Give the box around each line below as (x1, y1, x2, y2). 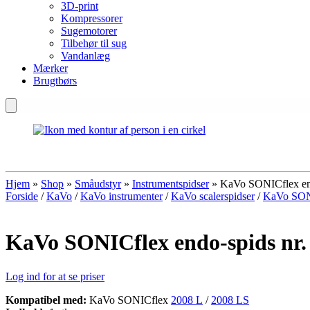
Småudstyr (75, 178, 121, 190)
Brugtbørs (33, 75, 77, 86)
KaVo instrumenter (80, 190, 163, 202)
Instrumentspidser (132, 178, 209, 190)
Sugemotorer (61, 25, 117, 37)
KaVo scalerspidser (171, 190, 255, 202)
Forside (6, 190, 38, 202)
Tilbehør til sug (61, 37, 127, 49)
